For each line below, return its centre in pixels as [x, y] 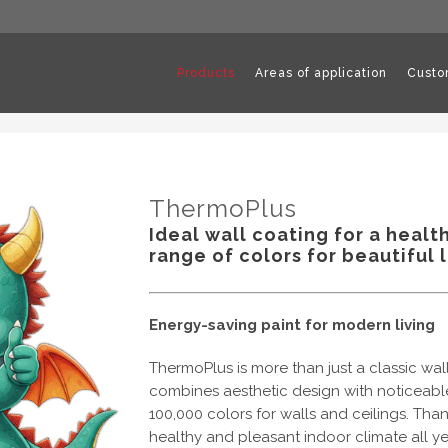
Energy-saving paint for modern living [292, 325]
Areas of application [321, 73]
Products [206, 73]
